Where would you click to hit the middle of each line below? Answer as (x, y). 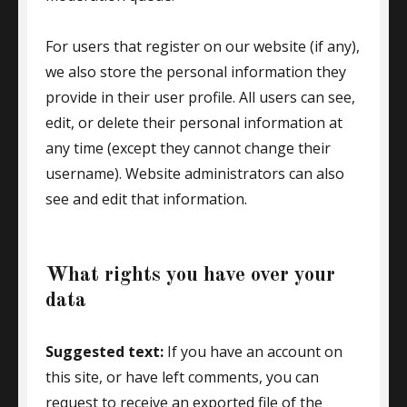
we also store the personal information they (196, 72)
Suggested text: (106, 352)
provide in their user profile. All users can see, (200, 97)
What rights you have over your (190, 275)
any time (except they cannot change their (188, 148)
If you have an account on (255, 352)
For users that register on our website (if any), (203, 46)
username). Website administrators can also (195, 174)
